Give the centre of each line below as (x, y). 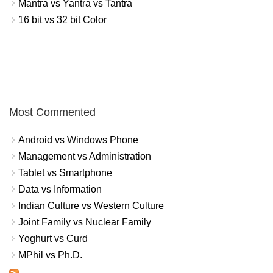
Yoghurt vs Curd (53, 239)
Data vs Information (60, 190)
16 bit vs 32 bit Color (62, 19)
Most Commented (52, 112)
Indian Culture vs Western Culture (91, 206)
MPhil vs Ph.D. (50, 255)
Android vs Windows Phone (78, 140)
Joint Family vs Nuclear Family (85, 222)
